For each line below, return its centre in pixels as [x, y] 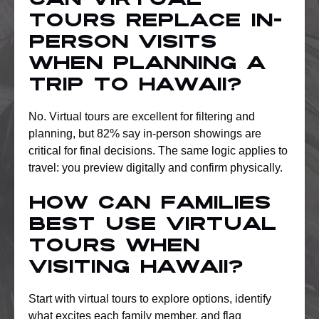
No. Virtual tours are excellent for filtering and [142, 116]
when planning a [147, 64]
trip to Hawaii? [135, 86]
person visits [122, 43]
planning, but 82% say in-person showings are [145, 133]
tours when [114, 247]
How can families [150, 204]
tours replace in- [155, 22]
